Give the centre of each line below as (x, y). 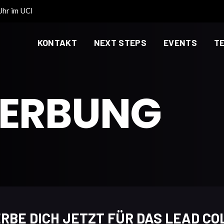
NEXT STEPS (120, 42)
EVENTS (180, 42)
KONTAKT (57, 42)
